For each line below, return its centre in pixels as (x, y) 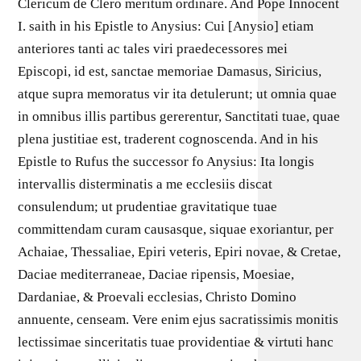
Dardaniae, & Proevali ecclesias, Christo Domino (158, 297)
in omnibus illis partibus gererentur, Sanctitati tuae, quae (179, 116)
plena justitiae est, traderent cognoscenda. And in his (168, 139)
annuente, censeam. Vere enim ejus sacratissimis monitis (178, 319)
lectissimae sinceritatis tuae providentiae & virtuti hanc (176, 342)
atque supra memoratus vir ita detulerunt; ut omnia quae (178, 93)
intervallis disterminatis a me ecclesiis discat (145, 184)
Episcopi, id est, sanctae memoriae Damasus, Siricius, (170, 71)
